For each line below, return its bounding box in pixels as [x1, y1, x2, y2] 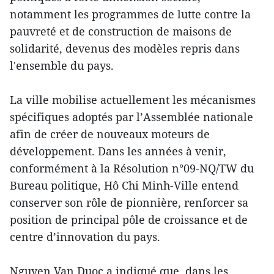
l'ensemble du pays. [10, 58, 114, 73]
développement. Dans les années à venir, [10, 144, 226, 159]
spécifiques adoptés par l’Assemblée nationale [10, 109, 253, 125]
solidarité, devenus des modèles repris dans [10, 41, 240, 56]
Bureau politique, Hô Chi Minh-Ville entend [10, 178, 239, 193]
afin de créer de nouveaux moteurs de [10, 127, 210, 142]
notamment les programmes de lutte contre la [10, 7, 251, 22]
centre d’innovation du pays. [10, 229, 160, 245]
